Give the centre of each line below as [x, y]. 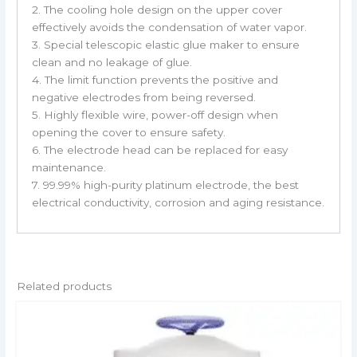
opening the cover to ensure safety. [128, 132]
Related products [65, 286]
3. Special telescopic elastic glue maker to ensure [165, 44]
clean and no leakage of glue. [112, 62]
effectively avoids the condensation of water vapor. [169, 27]
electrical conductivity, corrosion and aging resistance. [178, 202]
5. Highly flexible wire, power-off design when [155, 114]
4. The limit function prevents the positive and [155, 79]
